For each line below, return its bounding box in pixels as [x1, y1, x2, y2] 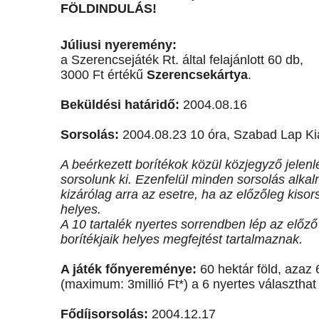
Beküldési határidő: [61, 98, 179, 113]
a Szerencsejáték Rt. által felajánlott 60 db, [61, 53, 303, 68]
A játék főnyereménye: [61, 262, 200, 277]
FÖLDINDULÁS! [61, 1, 157, 16]
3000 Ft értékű [61, 68, 147, 83]
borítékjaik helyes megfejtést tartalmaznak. [61, 232, 303, 247]
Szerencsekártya [147, 68, 248, 83]
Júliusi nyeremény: [61, 38, 177, 53]
